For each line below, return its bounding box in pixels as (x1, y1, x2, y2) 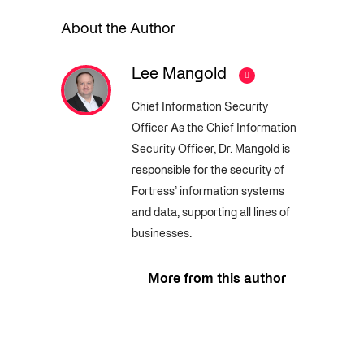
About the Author (60, 23, 175, 37)
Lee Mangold (131, 67, 227, 83)
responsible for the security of (131, 166, 284, 177)
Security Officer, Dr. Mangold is (131, 145, 290, 156)
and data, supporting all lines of (131, 208, 290, 219)
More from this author (148, 274, 287, 286)
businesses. (131, 229, 192, 240)
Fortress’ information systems (131, 187, 284, 198)
